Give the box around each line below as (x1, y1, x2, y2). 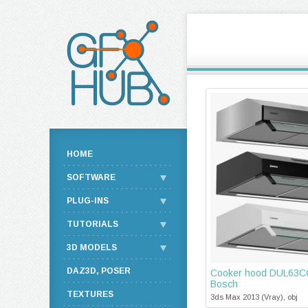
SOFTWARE (67, 173, 115, 182)
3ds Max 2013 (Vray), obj (210, 293, 298, 301)
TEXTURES (67, 289, 113, 299)
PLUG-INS (67, 196, 109, 206)
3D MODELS (67, 243, 117, 252)
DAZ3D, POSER (67, 266, 131, 276)
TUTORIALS (67, 219, 118, 229)
